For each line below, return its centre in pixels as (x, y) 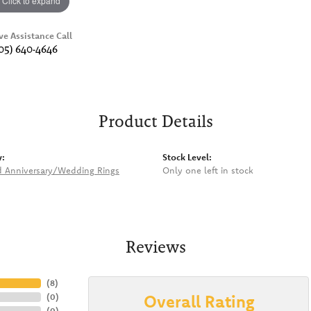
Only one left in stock (208, 170)
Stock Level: (187, 157)
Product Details (155, 121)
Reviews (155, 246)
